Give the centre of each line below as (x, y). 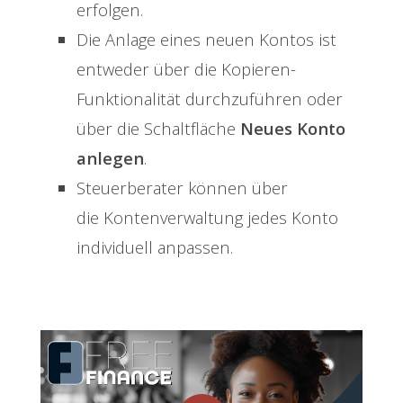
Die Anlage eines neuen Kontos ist (206, 40)
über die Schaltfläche (158, 129)
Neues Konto (293, 129)
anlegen (110, 158)
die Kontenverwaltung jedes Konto (207, 218)
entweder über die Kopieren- (186, 69)
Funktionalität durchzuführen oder (210, 99)
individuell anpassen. (155, 247)
